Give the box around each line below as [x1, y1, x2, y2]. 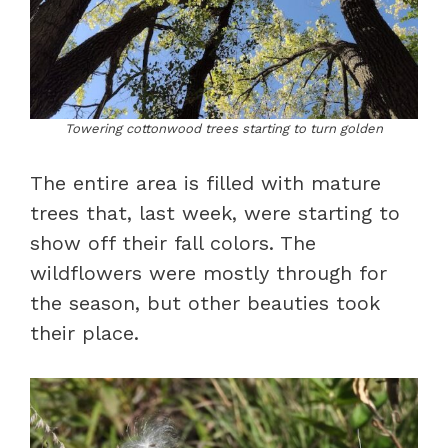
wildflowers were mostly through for [30, 261, 387, 285]
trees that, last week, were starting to [30, 201, 400, 225]
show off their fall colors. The [30, 231, 316, 255]
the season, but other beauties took [30, 291, 380, 315]
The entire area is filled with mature [30, 171, 381, 195]
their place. [30, 321, 139, 345]
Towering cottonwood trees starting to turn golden [65, 121, 383, 136]
